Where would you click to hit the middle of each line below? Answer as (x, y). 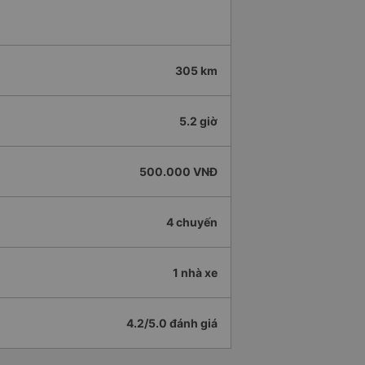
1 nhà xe (195, 273)
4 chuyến (192, 222)
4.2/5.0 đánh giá (172, 323)
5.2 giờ (198, 121)
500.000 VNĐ (178, 172)
